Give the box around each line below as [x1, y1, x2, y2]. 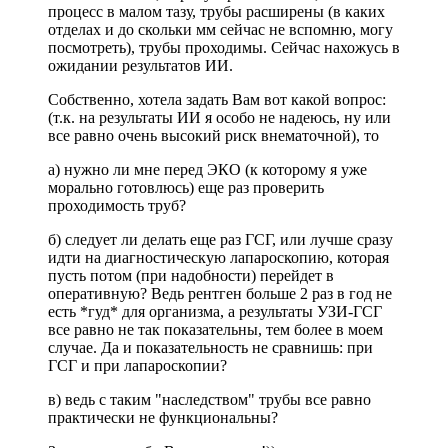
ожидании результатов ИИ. [48, 57, 233, 75]
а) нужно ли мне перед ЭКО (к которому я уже [48, 161, 367, 179]
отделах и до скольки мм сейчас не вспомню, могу [48, 21, 393, 39]
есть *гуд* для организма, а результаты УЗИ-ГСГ [48, 303, 382, 321]
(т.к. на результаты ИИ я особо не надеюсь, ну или [48, 109, 391, 127]
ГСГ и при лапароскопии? [48, 357, 227, 375]
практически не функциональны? [48, 409, 278, 427]
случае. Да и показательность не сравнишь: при [48, 339, 373, 357]
